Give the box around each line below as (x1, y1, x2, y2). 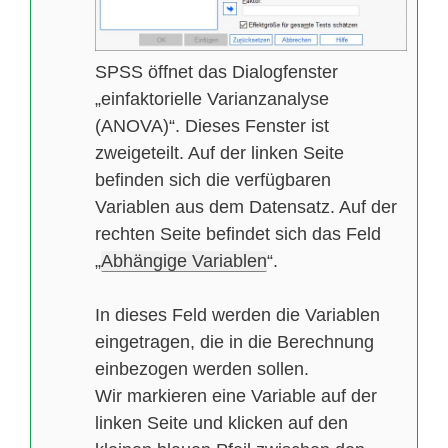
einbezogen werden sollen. (95, 358, 309, 379)
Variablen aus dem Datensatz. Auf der (95, 196, 397, 217)
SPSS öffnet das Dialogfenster (95, 61, 338, 82)
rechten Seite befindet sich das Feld (95, 223, 381, 244)
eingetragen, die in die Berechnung (95, 331, 374, 352)
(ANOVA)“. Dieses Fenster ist (95, 115, 329, 136)
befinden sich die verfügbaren (95, 169, 331, 190)
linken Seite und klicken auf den (95, 412, 348, 433)
